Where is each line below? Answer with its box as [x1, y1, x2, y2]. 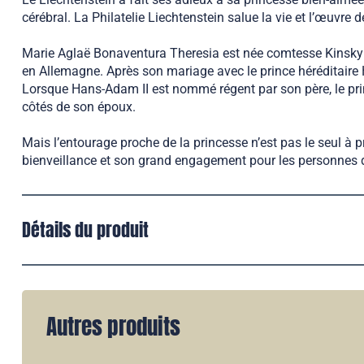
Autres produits [46, 310, 180, 343]
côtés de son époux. [22, 99, 136, 115]
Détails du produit [22, 216, 149, 243]
